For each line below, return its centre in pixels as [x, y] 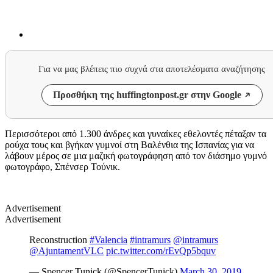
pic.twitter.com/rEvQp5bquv [161, 250]
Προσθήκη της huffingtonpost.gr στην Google [147, 94]
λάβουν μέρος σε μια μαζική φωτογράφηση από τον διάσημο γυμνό [136, 155]
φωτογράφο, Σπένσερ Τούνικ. [62, 166]
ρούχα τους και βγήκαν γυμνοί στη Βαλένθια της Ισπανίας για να [129, 144]
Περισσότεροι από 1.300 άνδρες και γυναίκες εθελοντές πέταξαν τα [136, 133]
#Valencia [108, 239]
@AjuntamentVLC [66, 250]
